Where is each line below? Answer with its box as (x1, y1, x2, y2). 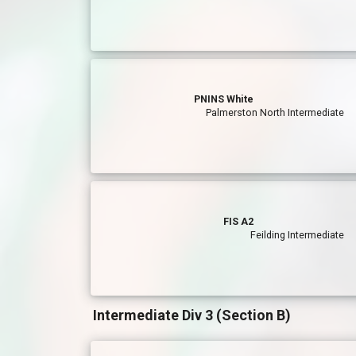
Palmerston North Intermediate (206, 106, 345, 118)
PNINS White (194, 93, 254, 105)
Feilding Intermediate (250, 229, 345, 241)
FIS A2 (223, 215, 254, 227)
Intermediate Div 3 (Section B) (93, 307, 291, 323)
